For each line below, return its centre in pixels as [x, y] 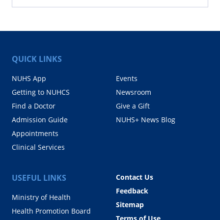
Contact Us [135, 177]
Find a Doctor [34, 106]
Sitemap [130, 205]
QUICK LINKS [37, 59]
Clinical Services [38, 147]
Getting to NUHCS [41, 92]
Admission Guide [40, 120]
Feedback [132, 191]
